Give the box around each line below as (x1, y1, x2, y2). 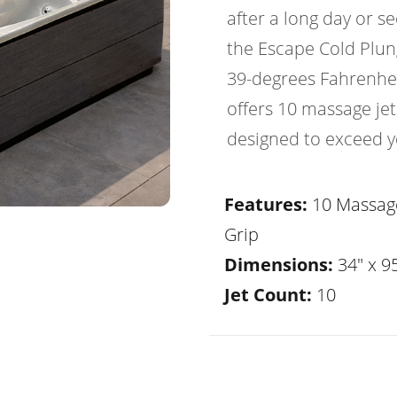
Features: (224, 192, 307, 216)
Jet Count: (224, 283, 312, 307)
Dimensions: (224, 253, 333, 276)
